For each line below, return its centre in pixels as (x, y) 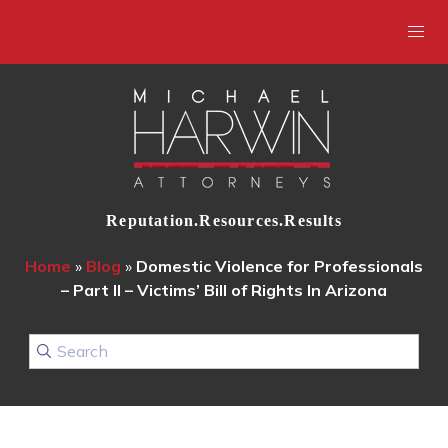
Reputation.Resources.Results (224, 220)
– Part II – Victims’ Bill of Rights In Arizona (224, 290)
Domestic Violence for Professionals (279, 266)
